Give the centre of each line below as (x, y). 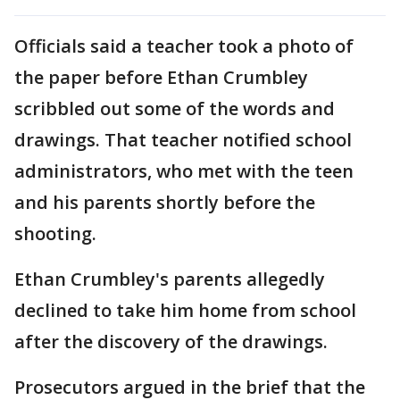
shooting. (55, 233)
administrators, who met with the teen (184, 171)
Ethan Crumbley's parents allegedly (170, 279)
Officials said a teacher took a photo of (184, 46)
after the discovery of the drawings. (171, 341)
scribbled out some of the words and (175, 108)
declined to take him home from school (185, 310)
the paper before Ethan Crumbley (161, 77)
